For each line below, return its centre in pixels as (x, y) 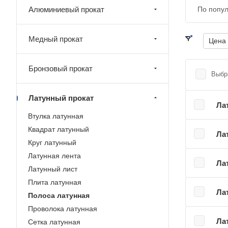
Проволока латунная (63, 209)
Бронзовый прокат (61, 68)
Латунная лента (54, 156)
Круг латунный (52, 142)
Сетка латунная (54, 222)
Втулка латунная (56, 116)
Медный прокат (56, 39)
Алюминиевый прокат (66, 9)
